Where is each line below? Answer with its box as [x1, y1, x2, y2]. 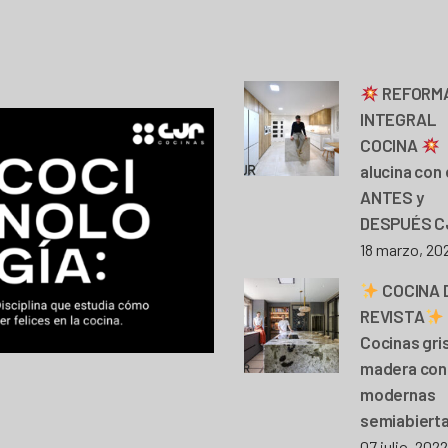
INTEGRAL [360, 108, 436, 129]
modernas [360, 383, 436, 404]
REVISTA [360, 305, 425, 326]
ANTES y [360, 186, 424, 207]
